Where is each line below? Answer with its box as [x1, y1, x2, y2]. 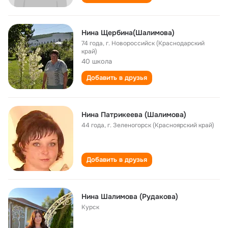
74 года [81, 39, 103, 47]
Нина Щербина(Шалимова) [81, 28, 175, 37]
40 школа [81, 57, 112, 66]
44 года [81, 121, 104, 129]
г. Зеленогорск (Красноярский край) [107, 121, 214, 129]
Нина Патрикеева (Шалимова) [81, 110, 186, 119]
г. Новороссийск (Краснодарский [106, 39, 205, 47]
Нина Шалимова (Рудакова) [81, 192, 178, 201]
